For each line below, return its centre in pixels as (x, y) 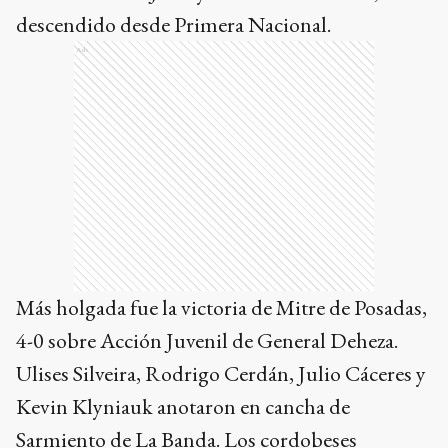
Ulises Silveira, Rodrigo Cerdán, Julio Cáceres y (221, 374)
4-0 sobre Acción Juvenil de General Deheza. (207, 341)
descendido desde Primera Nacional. (173, 25)
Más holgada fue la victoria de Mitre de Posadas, (221, 308)
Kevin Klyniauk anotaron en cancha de (183, 407)
